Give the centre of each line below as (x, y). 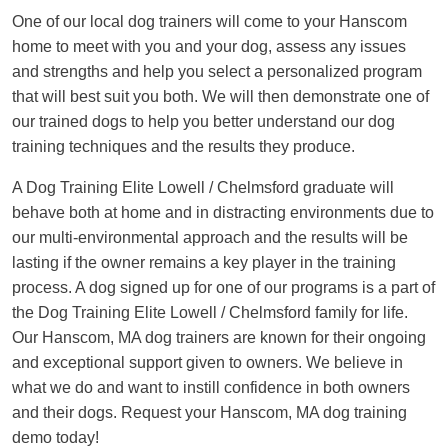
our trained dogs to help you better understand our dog (203, 121)
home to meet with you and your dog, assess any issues (209, 46)
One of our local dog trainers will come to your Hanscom (209, 21)
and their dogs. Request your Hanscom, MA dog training (209, 412)
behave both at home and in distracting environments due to (223, 212)
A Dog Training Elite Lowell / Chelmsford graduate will (203, 187)
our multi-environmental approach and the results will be (210, 237)
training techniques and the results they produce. (183, 146)
